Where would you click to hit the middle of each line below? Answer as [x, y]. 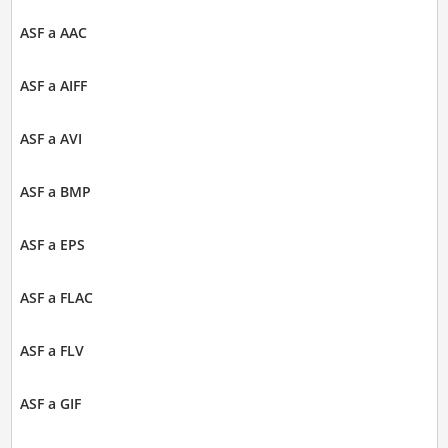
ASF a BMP [55, 192]
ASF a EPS [52, 245]
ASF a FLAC [56, 298]
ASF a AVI [50, 139]
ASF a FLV [51, 351]
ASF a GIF [50, 404]
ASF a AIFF [53, 86]
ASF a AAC [53, 33]
